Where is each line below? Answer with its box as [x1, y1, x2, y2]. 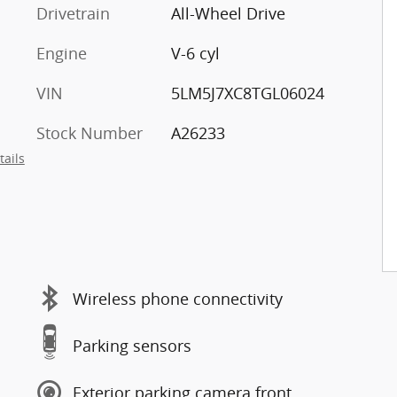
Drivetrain [36, 3, 110, 24]
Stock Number [36, 122, 143, 144]
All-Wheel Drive [170, 3, 285, 24]
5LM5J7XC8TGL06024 [170, 82, 324, 104]
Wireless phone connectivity [73, 287, 283, 309]
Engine [36, 43, 87, 64]
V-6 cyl [170, 43, 220, 64]
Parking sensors [73, 334, 191, 356]
